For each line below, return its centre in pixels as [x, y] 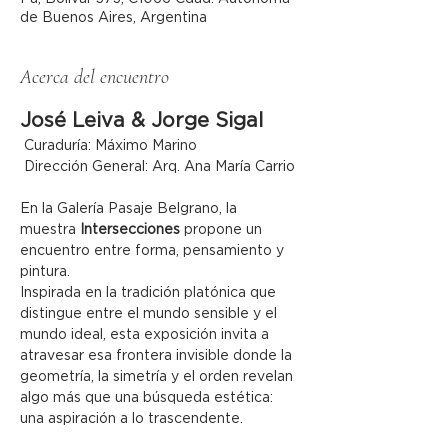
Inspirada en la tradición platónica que [150, 293]
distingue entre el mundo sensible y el [150, 314]
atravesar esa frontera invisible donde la [158, 356]
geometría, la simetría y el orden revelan [158, 377]
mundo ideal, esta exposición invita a [146, 335]
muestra [50, 230]
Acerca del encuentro [94, 77]
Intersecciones [130, 230]
